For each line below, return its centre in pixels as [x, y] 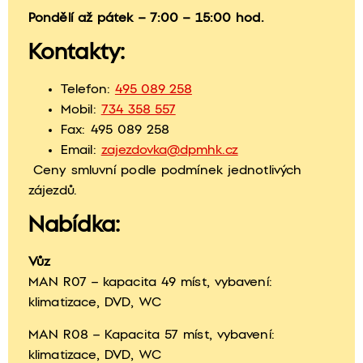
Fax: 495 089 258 [115, 130]
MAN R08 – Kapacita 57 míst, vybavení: [152, 335]
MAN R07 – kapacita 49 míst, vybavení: [150, 282]
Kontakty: [77, 53]
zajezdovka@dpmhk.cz [169, 150]
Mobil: [81, 110]
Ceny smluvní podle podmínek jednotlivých [165, 171]
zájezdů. [53, 191]
